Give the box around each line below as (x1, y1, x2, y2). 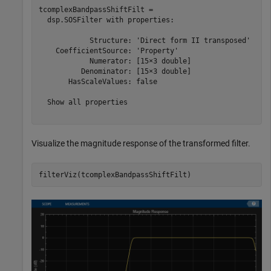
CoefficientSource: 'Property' (38, 46, 178, 55)
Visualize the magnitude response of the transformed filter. (31, 139, 250, 149)
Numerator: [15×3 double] (38, 56, 191, 65)
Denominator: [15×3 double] (38, 67, 191, 76)
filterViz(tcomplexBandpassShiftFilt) (38, 170, 191, 179)
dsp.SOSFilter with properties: (38, 15, 174, 24)
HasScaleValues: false (38, 77, 157, 86)
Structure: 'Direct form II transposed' (38, 36, 250, 45)
